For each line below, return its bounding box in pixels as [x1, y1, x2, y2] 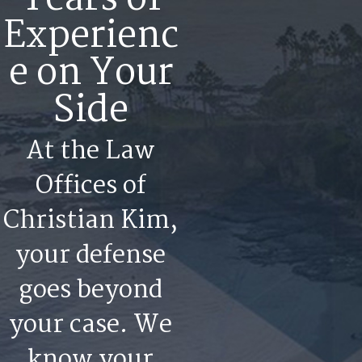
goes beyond [19, 271, 162, 311]
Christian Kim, [3, 201, 178, 242]
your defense [15, 236, 166, 276]
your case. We [9, 305, 172, 346]
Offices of [35, 166, 146, 207]
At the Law [26, 132, 155, 172]
